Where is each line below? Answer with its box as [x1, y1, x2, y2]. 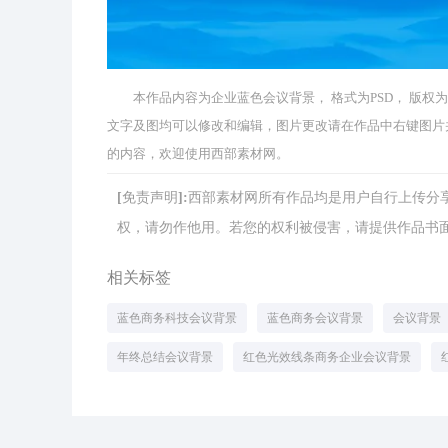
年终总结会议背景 [117, 350, 213, 364]
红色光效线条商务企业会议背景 [243, 350, 411, 364]
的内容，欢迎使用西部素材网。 [107, 146, 289, 161]
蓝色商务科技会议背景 [117, 311, 237, 325]
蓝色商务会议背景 [267, 311, 363, 325]
